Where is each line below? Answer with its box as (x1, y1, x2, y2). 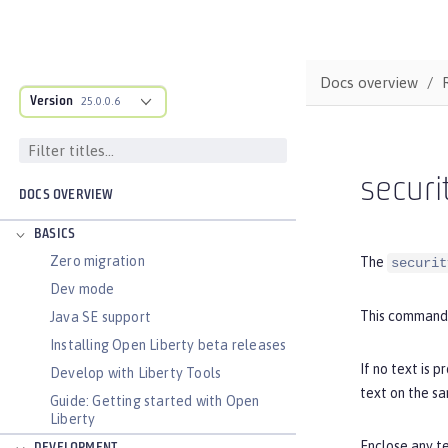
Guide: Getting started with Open (50, 393, 260, 409)
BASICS (34, 227, 76, 242)
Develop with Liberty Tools (50, 365, 222, 381)
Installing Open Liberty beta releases (50, 337, 287, 353)
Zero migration (50, 253, 145, 269)
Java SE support (50, 309, 151, 325)
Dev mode (50, 281, 115, 297)
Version (30, 94, 73, 109)
